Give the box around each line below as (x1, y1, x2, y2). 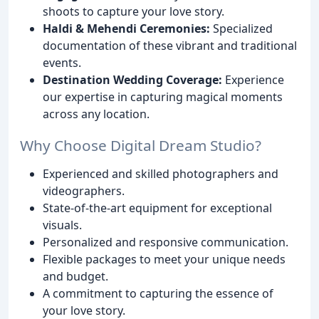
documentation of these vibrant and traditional (43, 37, 297, 53)
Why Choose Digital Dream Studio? (20, 135, 261, 156)
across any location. (43, 105, 150, 122)
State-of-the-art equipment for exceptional (43, 200, 272, 216)
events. (43, 54, 81, 70)
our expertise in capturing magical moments (43, 88, 283, 105)
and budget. (43, 268, 108, 285)
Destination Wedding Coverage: (43, 71, 222, 88)
